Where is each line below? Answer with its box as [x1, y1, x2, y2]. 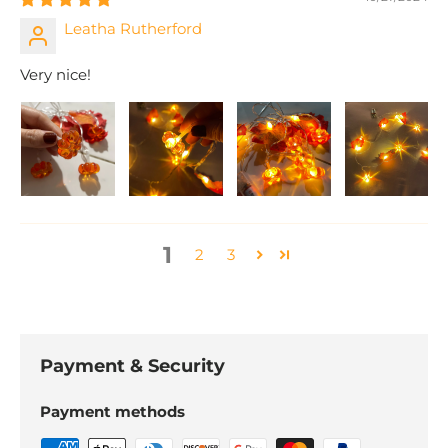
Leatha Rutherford [64, 18, 202, 38]
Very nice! [20, 64, 91, 84]
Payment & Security [40, 353, 225, 377]
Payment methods [40, 401, 185, 421]
